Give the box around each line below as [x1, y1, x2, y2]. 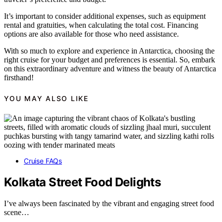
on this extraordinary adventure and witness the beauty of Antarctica [4, 64, 216, 73]
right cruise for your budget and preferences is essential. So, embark [4, 55, 215, 64]
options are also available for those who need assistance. [4, 30, 179, 39]
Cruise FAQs [24, 157, 62, 166]
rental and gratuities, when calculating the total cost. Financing [4, 21, 198, 30]
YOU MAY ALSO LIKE [4, 94, 89, 103]
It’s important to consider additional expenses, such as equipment [4, 12, 206, 21]
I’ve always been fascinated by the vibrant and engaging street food [4, 199, 214, 208]
